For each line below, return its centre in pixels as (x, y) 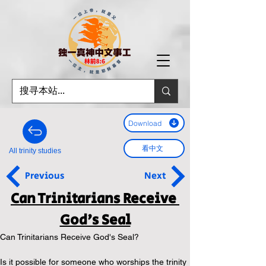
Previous (45, 176)
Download (145, 123)
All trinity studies (35, 151)
